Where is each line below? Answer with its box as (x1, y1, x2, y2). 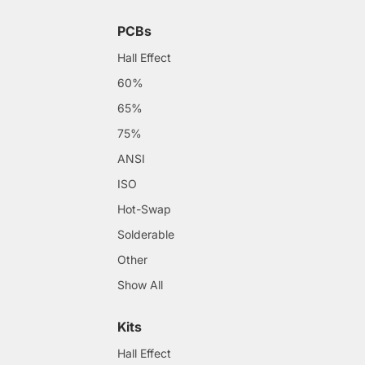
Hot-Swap (117, 202, 171, 216)
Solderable (117, 227, 174, 241)
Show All (117, 278, 163, 292)
